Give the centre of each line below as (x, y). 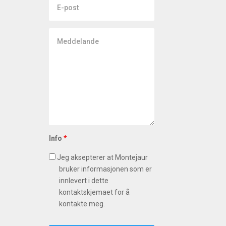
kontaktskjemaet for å (94, 192)
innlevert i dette (83, 181)
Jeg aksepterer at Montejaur (101, 158)
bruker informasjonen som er (105, 169)
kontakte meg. (82, 204)
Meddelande (69, 34)
